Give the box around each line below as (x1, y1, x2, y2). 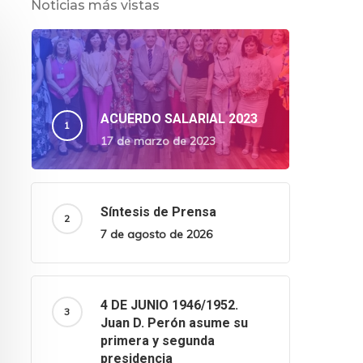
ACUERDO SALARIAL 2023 (100, 111, 258, 127)
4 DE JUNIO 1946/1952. (100, 297, 238, 314)
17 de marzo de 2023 (100, 134, 216, 149)
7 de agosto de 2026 (100, 227, 212, 242)
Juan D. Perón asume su (100, 315, 248, 331)
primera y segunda (100, 333, 215, 349)
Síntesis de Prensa (100, 204, 216, 220)
